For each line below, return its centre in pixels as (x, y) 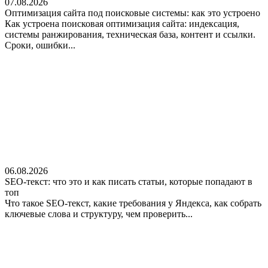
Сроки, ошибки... (40, 45)
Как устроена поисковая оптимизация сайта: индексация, (122, 23)
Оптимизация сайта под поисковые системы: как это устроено (133, 13)
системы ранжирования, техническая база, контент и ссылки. (130, 34)
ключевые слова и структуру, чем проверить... (99, 214)
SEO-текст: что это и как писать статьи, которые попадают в (129, 181)
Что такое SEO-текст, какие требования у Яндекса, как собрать (133, 203)
